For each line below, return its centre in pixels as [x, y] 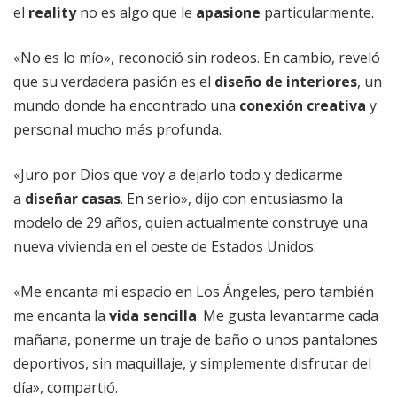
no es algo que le [136, 13]
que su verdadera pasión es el [114, 82]
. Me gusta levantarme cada [288, 316]
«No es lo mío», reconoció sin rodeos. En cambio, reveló [197, 58]
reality [52, 13]
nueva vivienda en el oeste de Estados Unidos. [167, 247]
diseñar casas [73, 199]
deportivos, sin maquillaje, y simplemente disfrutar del [192, 364]
